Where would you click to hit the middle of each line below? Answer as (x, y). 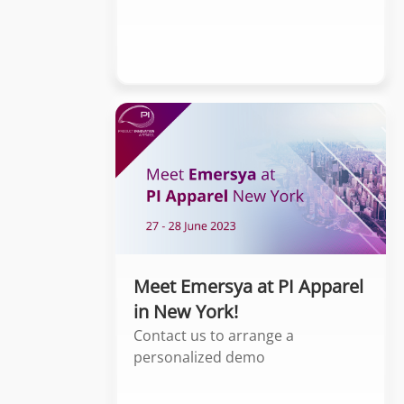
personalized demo (199, 358)
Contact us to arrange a (214, 336)
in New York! (186, 312)
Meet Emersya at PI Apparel (248, 287)
